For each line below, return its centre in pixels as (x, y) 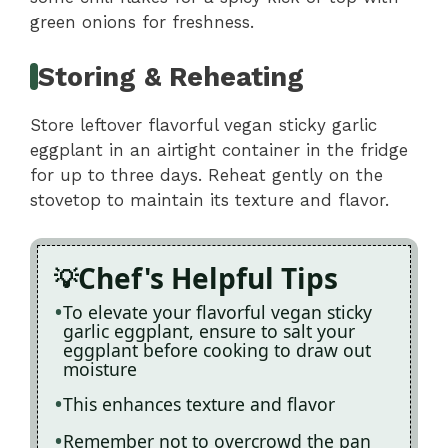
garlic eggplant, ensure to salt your (209, 331)
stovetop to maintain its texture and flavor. (209, 199)
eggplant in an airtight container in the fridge (219, 149)
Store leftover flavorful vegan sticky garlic (203, 124)
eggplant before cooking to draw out (217, 350)
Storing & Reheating (171, 76)
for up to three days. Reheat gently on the (206, 174)
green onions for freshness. (142, 22)
